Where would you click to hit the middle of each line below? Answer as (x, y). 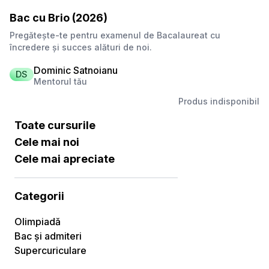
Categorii (39, 196)
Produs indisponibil (219, 101)
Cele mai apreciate (65, 159)
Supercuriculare (50, 250)
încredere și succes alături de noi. (81, 47)
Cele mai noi (47, 142)
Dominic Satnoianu (76, 70)
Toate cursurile (55, 125)
